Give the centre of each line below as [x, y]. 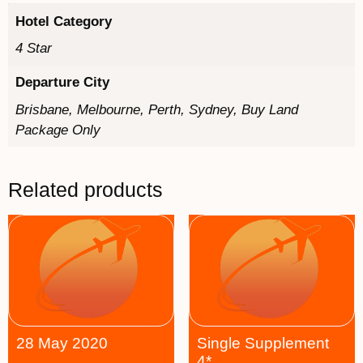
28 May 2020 [62, 343]
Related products [85, 190]
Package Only [58, 130]
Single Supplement [263, 343]
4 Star [33, 49]
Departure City [62, 83]
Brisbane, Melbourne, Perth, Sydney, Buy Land [156, 109]
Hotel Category [63, 21]
